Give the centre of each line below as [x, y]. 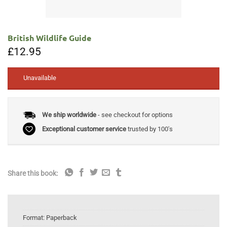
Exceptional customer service [84, 129]
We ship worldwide [69, 115]
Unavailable [40, 78]
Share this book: [33, 174]
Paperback [62, 218]
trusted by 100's [149, 129]
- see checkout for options [134, 115]
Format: [34, 218]
